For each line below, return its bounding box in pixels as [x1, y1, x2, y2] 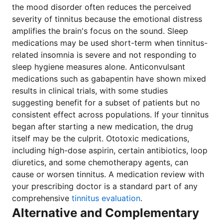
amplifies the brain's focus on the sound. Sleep [12, 26, 188, 36]
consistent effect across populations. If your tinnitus [12, 110, 209, 119]
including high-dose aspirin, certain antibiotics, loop [12, 145, 208, 155]
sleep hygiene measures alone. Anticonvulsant [12, 62, 185, 72]
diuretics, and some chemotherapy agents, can [12, 157, 188, 167]
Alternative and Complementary [12, 206, 199, 220]
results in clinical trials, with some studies [12, 86, 168, 96]
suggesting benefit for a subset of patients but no [12, 98, 200, 108]
